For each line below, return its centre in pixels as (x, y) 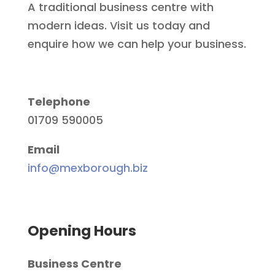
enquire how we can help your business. (137, 44)
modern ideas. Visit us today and (118, 26)
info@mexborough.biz (87, 168)
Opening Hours (82, 231)
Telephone (59, 102)
